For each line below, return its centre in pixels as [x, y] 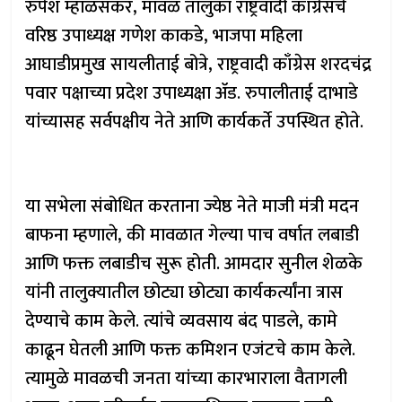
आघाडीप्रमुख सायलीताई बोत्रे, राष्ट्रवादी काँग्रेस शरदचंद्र [199, 65]
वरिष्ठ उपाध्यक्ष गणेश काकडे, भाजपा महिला [164, 36]
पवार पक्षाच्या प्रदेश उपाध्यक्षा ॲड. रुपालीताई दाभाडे [192, 93]
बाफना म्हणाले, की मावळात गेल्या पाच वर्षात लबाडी [192, 235]
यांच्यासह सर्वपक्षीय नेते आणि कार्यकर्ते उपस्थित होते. [195, 122]
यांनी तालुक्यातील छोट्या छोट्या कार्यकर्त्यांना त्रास [184, 293]
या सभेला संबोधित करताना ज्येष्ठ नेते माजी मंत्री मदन [192, 206]
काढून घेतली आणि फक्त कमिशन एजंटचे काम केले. [191, 350]
